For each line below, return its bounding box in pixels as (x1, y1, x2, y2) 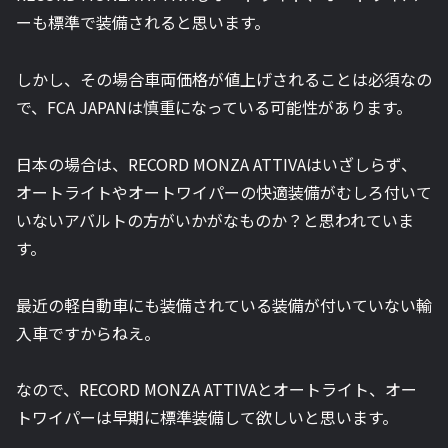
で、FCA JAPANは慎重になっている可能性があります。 (16, 94, 412, 119)
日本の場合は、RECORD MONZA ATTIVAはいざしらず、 (16, 151, 417, 176)
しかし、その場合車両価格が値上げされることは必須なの (16, 66, 432, 91)
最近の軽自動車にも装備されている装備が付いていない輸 (16, 292, 432, 317)
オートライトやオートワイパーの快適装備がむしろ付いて (16, 179, 432, 204)
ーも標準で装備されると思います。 (16, 10, 270, 35)
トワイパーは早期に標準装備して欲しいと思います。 (16, 405, 398, 430)
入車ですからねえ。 (16, 320, 160, 345)
